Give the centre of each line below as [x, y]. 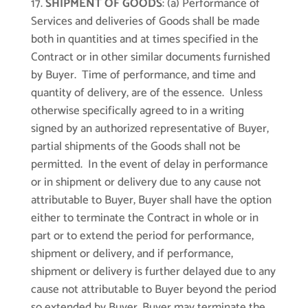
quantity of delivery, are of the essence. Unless [146, 93]
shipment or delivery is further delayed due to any [153, 272]
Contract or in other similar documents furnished [150, 57]
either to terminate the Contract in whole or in [144, 218]
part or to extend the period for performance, [142, 236]
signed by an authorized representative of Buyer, [150, 129]
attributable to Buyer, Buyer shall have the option [151, 200]
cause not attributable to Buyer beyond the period [153, 290]
